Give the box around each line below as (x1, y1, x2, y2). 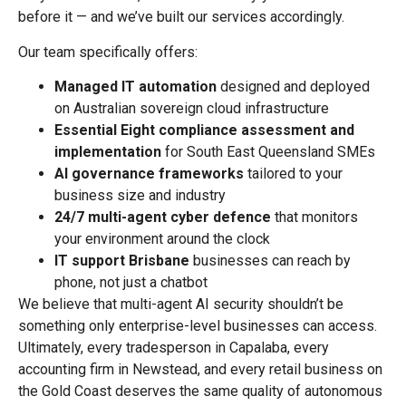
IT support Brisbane (54, 252, 189, 270)
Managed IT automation (54, 78, 217, 96)
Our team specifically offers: (18, 43, 198, 61)
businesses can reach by (189, 252, 351, 270)
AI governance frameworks (54, 165, 244, 183)
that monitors (271, 208, 358, 227)
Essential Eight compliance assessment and (54, 121, 354, 140)
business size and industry (54, 187, 226, 205)
